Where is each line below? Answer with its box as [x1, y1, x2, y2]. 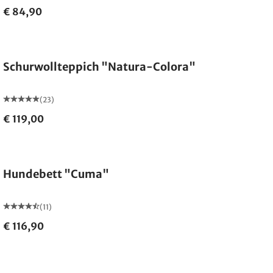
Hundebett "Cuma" [3, 167, 110, 181]
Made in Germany [16, 32, 80, 41]
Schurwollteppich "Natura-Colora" [3, 60, 196, 74]
